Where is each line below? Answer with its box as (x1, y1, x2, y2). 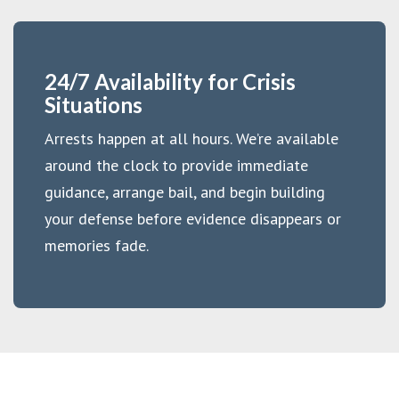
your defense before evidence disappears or (45, 208, 341, 229)
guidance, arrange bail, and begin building (45, 181, 325, 202)
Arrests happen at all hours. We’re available (45, 127, 338, 149)
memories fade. (45, 234, 149, 256)
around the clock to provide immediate (45, 154, 308, 175)
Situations (45, 91, 142, 118)
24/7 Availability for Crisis (45, 68, 296, 94)
